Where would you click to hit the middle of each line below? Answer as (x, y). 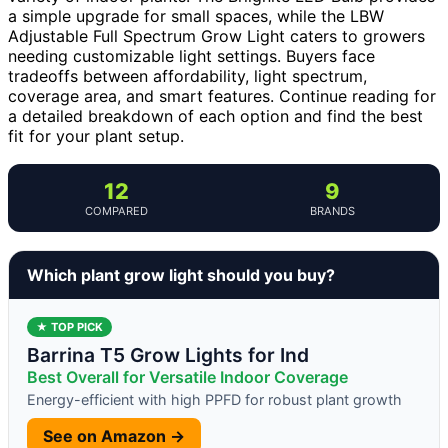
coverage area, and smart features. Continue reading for (222, 95)
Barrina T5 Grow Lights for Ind (168, 354)
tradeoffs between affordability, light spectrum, (187, 75)
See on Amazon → (114, 435)
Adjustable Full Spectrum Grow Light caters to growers (216, 35)
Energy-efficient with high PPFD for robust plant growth (214, 399)
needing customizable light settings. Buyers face (191, 55)
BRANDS (332, 210)
